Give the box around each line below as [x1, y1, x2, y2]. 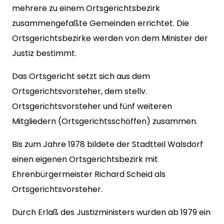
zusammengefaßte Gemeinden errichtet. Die [12, 17, 189, 29]
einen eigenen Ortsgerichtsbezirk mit [12, 153, 158, 165]
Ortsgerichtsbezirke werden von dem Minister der [12, 32, 208, 44]
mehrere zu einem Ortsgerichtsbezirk [12, 2, 160, 14]
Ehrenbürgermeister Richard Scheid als [12, 168, 165, 180]
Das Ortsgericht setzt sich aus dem [12, 70, 150, 82]
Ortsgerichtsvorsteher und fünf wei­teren [12, 100, 172, 112]
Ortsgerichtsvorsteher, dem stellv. [12, 85, 147, 97]
